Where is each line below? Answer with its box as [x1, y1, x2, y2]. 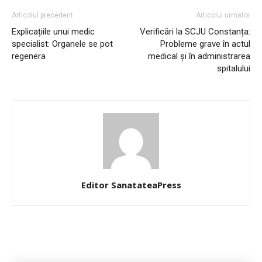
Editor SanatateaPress [81, 178, 181, 191]
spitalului [217, 63, 250, 74]
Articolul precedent [12, 11, 73, 19]
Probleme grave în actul [160, 38, 250, 49]
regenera [12, 50, 46, 61]
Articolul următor [196, 11, 250, 19]
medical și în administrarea [148, 50, 250, 61]
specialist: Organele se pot [12, 38, 113, 49]
